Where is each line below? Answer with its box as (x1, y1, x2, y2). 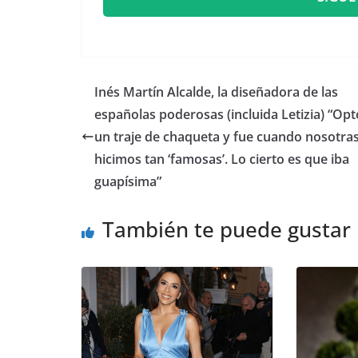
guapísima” (94, 173, 165, 191)
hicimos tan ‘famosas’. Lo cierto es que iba (94, 150, 349, 169)
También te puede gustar (102, 215, 351, 245)
